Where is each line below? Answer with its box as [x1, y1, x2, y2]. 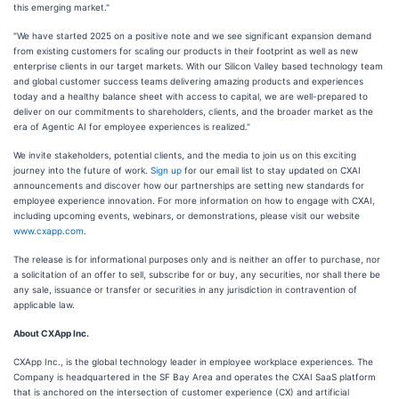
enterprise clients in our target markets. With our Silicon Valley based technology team [13, 61, 383, 71]
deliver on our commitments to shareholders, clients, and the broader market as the [13, 106, 373, 117]
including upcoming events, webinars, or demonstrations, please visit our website [13, 210, 360, 221]
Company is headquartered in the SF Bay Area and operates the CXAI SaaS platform [13, 371, 376, 382]
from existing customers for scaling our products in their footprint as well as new [13, 45, 358, 56]
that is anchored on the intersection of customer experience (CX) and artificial [13, 387, 349, 397]
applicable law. [13, 299, 75, 310]
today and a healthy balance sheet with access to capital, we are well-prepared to [13, 91, 368, 102]
